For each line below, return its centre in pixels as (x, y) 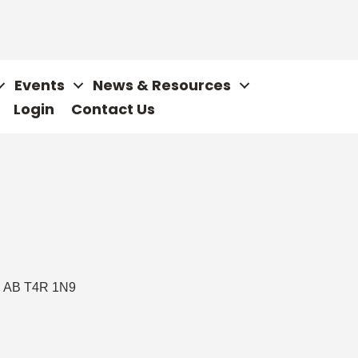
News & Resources (162, 85)
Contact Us (113, 109)
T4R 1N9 (50, 287)
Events (40, 85)
